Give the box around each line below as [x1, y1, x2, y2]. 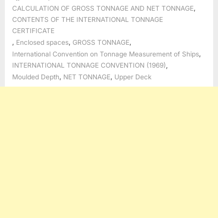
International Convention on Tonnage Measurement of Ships [12, 50, 199, 58]
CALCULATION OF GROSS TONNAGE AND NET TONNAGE [12, 4, 194, 13]
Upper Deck [114, 73, 151, 81]
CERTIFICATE [12, 27, 54, 35]
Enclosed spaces [16, 38, 69, 46]
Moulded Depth [12, 73, 59, 81]
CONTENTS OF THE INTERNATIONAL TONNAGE [12, 16, 163, 24]
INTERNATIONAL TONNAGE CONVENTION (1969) [12, 61, 166, 70]
